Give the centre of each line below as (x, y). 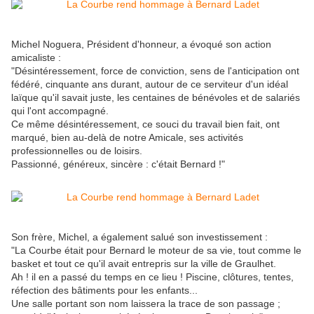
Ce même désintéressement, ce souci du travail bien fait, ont (145, 124)
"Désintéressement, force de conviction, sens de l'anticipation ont (155, 71)
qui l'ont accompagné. (60, 111)
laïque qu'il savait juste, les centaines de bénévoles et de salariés (156, 98)
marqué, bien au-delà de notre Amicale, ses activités (127, 138)
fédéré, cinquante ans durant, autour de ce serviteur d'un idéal (150, 84)
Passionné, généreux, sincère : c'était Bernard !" (118, 164)
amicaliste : (36, 58)
